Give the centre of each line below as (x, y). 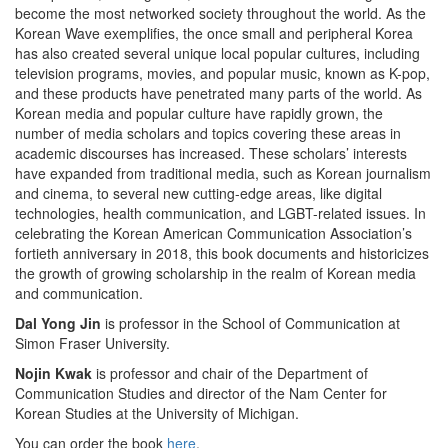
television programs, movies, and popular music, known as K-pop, (222, 73)
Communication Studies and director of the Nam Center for (201, 393)
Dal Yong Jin (58, 323)
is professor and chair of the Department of (230, 373)
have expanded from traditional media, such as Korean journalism (223, 173)
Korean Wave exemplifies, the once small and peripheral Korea (214, 33)
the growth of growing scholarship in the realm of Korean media (215, 273)
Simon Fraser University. (92, 343)
